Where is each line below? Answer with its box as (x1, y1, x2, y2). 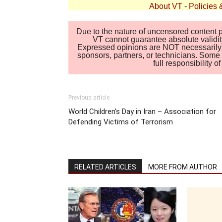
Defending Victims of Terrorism (68, 117, 173, 126)
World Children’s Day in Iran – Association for (68, 107, 216, 116)
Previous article (68, 94, 110, 101)
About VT (149, 2, 182, 10)
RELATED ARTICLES (74, 163, 136, 171)
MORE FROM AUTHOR (148, 163, 217, 171)
